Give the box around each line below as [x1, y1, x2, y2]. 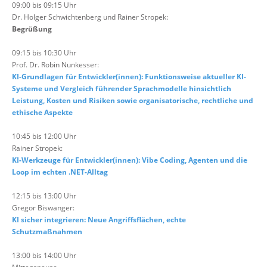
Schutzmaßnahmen [12, 226, 82, 237]
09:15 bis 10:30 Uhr [12, 48, 76, 58]
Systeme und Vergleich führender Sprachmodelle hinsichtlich [12, 83, 231, 94]
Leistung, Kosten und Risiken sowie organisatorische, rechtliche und [12, 95, 253, 105]
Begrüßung [12, 24, 52, 34]
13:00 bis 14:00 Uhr [12, 250, 76, 260]
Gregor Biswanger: [12, 203, 74, 213]
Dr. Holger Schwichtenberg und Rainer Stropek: [12, 12, 168, 22]
